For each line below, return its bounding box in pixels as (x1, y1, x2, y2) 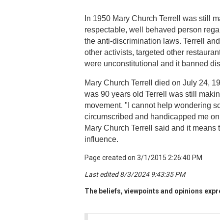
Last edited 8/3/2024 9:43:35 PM (84, 170, 185, 178)
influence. (84, 135, 118, 143)
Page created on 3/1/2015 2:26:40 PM (84, 153, 202, 162)
